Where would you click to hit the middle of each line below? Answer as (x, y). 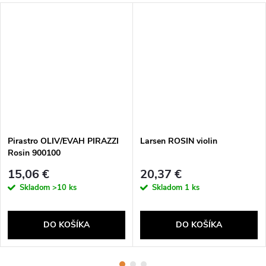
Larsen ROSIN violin (179, 141)
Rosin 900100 (34, 153)
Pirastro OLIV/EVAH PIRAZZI (63, 141)
